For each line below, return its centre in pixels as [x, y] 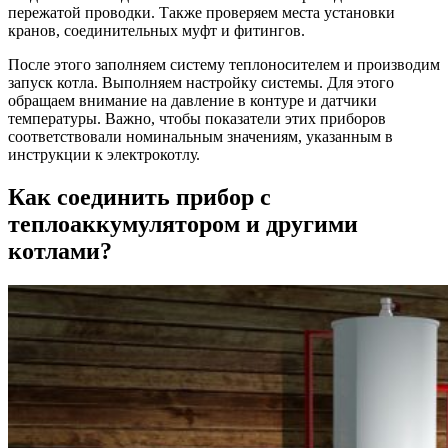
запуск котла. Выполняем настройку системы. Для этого [201, 82]
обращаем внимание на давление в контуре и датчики [192, 100]
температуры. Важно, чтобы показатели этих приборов [197, 118]
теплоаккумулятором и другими [183, 223]
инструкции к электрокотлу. [104, 154]
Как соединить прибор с [139, 196]
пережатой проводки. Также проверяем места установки [201, 12]
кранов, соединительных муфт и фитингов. [156, 30]
